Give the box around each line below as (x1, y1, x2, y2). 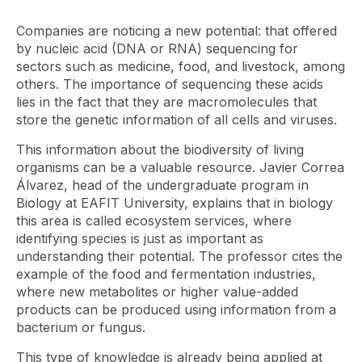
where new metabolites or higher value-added (16, 283, 298, 300)
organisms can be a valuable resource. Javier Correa (16, 158, 344, 175)
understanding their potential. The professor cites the (16, 247, 343, 264)
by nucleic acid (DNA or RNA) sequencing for (16, 40, 298, 57)
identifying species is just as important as (16, 229, 263, 246)
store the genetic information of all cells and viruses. (16, 111, 337, 128)
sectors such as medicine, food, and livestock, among (16, 57, 345, 74)
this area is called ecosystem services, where (16, 212, 292, 229)
